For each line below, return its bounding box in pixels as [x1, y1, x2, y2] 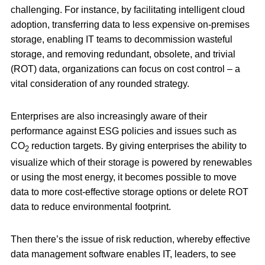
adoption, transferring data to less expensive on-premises [11, 20, 250, 30]
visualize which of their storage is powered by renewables [11, 157, 252, 168]
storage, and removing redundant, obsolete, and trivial [11, 49, 235, 60]
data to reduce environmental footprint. [11, 202, 171, 212]
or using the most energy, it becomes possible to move [11, 172, 237, 183]
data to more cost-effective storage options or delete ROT [11, 187, 248, 198]
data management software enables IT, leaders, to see [11, 249, 236, 260]
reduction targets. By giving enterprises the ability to [29, 141, 247, 151]
